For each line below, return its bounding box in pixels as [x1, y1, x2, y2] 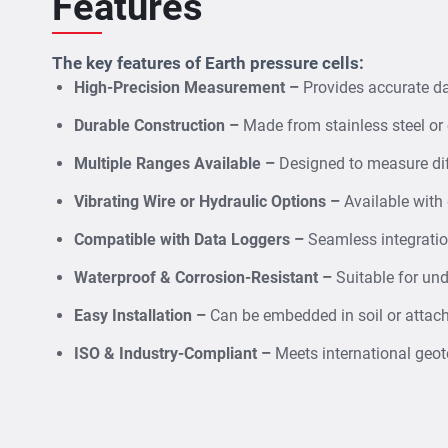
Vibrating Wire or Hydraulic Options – [74, 191, 344, 211]
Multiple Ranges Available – [74, 153, 279, 173]
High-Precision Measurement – [74, 77, 303, 97]
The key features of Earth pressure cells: [52, 52, 364, 73]
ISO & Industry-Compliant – [74, 343, 275, 363]
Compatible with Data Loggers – [74, 229, 308, 249]
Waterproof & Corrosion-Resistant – [74, 267, 336, 287]
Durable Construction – [74, 115, 243, 135]
